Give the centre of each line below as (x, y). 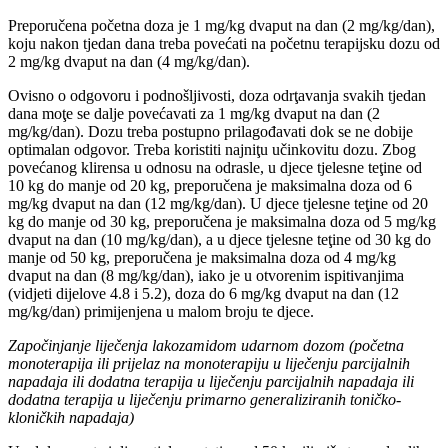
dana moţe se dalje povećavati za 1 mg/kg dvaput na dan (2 (194, 113)
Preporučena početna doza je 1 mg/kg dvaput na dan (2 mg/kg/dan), (221, 25)
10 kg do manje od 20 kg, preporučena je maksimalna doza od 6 (210, 185)
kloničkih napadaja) (71, 417)
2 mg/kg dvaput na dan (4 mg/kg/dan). (129, 61)
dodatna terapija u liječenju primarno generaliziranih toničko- (204, 399)
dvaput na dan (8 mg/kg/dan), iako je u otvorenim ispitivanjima (206, 275)
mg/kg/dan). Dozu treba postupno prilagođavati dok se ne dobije (210, 131)
